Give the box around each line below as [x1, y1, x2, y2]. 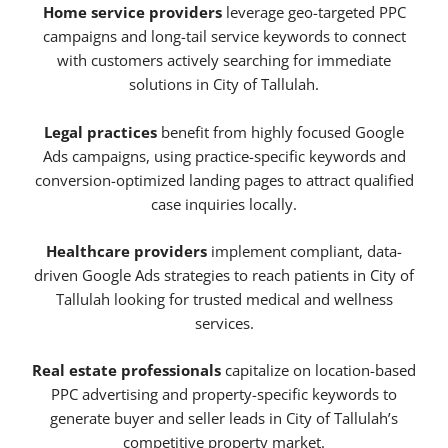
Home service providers [42, 2, 222, 23]
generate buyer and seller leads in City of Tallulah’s [50, 408, 398, 429]
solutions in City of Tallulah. [129, 74, 319, 95]
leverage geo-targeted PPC [221, 2, 406, 23]
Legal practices [44, 121, 157, 142]
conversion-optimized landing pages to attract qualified [34, 169, 414, 190]
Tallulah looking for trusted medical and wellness [55, 289, 393, 310]
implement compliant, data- [207, 241, 402, 262]
